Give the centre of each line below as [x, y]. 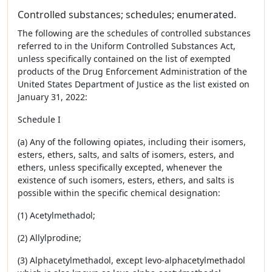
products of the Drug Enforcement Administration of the [132, 71]
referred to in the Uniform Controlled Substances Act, [127, 46]
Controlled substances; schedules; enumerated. [127, 15]
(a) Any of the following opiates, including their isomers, [132, 142]
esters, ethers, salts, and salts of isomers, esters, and [126, 155]
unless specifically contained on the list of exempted [124, 59]
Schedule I [39, 119]
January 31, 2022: [53, 97]
